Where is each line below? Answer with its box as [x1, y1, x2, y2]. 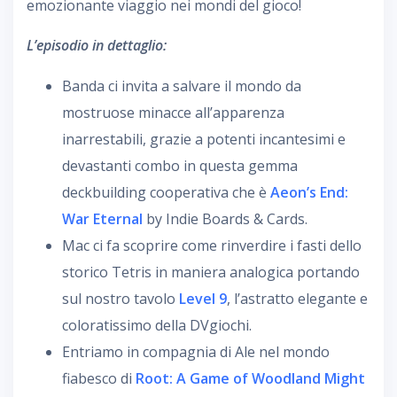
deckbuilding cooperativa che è [62, 182, 270, 202]
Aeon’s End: [270, 182, 348, 202]
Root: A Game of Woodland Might [136, 368, 365, 388]
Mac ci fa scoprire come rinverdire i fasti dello [62, 235, 362, 255]
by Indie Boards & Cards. [143, 208, 307, 229]
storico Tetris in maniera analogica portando [62, 261, 360, 282]
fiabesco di [62, 368, 136, 388]
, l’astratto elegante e [227, 288, 368, 308]
